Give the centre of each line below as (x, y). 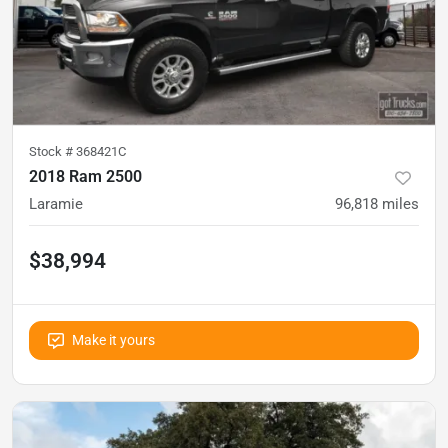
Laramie (56, 204)
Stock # (52, 152)
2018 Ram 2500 (85, 177)
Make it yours (113, 340)
